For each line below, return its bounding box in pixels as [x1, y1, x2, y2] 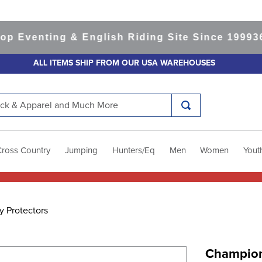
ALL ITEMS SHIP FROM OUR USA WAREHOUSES [33, 59, 215, 67]
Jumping [65, 146, 98, 155]
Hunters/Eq [112, 146, 155, 155]
